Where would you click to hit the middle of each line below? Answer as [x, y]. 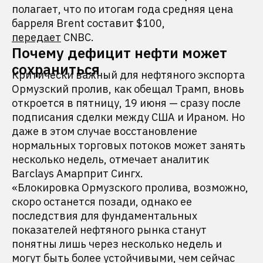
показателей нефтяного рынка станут [109, 230]
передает [36, 37]
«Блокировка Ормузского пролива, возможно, [130, 188]
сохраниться [56, 69]
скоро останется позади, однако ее [102, 202]
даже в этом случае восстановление [104, 131]
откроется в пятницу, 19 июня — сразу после [126, 103]
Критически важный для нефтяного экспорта [128, 75]
